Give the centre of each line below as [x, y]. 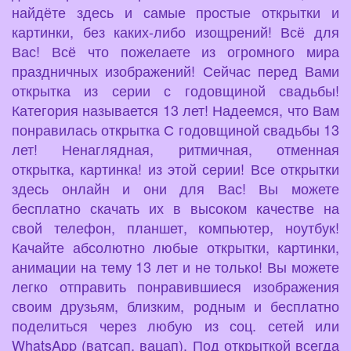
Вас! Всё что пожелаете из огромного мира [175, 51]
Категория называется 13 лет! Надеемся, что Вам [175, 109]
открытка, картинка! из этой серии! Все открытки [175, 168]
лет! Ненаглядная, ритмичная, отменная [175, 148]
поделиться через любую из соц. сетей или [175, 325]
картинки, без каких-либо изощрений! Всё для [175, 31]
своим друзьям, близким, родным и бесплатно [175, 305]
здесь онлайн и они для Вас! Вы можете [175, 188]
